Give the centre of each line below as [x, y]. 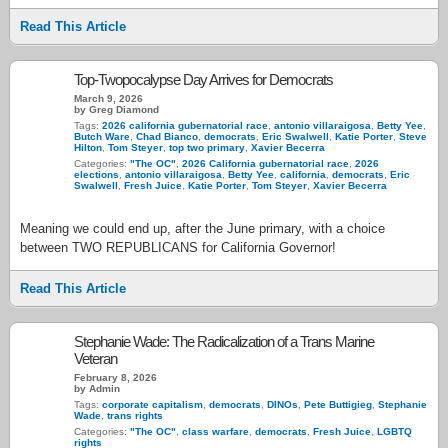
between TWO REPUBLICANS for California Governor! [178, 247]
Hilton [88, 147]
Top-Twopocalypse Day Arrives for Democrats [203, 79]
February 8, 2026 [115, 377]
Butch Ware [102, 136]
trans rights [135, 415]
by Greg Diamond [116, 109]
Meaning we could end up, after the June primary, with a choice [202, 228]
